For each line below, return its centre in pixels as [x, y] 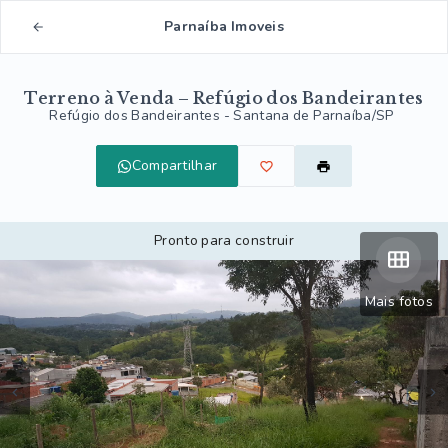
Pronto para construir [224, 240]
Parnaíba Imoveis [224, 26]
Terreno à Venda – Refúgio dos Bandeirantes [224, 98]
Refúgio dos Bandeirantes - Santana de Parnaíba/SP [221, 115]
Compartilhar [174, 165]
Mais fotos [398, 301]
